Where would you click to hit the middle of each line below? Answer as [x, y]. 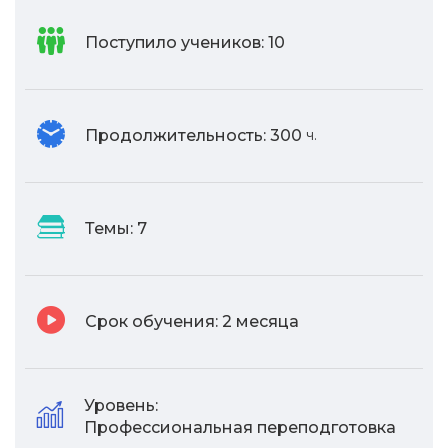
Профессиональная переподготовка [240, 428]
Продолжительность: [175, 136]
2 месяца [260, 322]
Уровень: [121, 406]
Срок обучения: [151, 322]
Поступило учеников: [174, 43]
